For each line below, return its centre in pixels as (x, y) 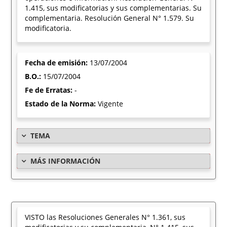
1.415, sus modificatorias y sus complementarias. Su (113, 8)
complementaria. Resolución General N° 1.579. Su (110, 18)
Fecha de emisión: (58, 63)
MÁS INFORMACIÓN (66, 161)
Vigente (111, 104)
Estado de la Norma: (62, 104)
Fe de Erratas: (50, 90)
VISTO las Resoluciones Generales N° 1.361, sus (105, 217)
